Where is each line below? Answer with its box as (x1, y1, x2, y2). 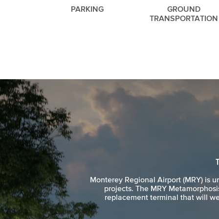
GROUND (167, 4, 200, 13)
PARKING (71, 4, 104, 13)
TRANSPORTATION (150, 14, 218, 22)
